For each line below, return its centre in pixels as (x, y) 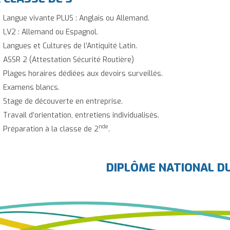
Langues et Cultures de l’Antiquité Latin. (70, 46)
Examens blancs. (31, 87)
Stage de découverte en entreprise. (63, 101)
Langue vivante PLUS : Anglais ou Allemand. (76, 18)
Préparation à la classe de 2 (51, 129)
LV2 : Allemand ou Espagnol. (51, 32)
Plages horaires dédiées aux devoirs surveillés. (83, 73)
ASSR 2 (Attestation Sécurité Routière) (69, 60)
